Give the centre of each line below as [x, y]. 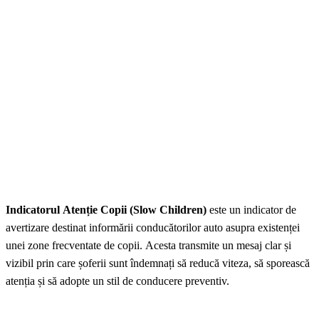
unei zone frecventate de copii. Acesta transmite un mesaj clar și [148, 246]
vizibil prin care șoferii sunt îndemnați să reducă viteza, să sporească [158, 263]
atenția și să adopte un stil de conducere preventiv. [117, 281]
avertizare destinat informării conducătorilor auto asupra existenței [153, 228]
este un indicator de [253, 210]
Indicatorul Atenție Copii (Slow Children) [108, 210]
